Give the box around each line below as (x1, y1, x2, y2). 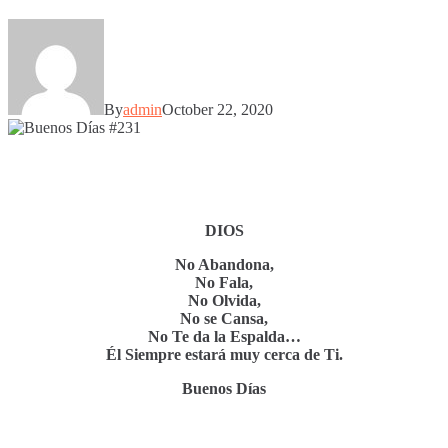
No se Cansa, (180, 309, 268, 327)
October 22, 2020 (162, 100, 273, 118)
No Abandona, (174, 255, 274, 273)
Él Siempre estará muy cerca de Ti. (105, 345, 343, 363)
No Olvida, (187, 291, 261, 309)
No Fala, (195, 273, 253, 291)
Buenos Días (182, 379, 266, 397)
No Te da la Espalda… (147, 327, 301, 345)
